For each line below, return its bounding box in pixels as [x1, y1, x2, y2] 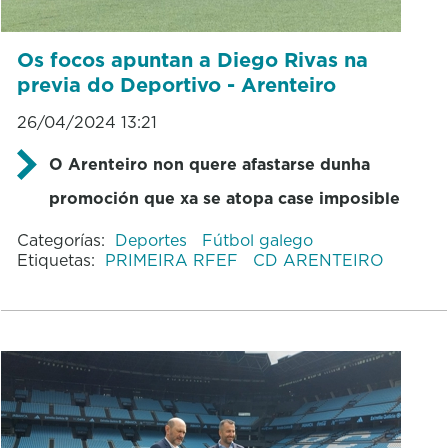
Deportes [114, 228, 192, 251]
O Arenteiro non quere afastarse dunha [48, 152, 370, 175]
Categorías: [16, 228, 105, 251]
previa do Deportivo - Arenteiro [16, 70, 336, 99]
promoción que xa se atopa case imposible [48, 186, 400, 209]
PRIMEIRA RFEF [104, 248, 243, 271]
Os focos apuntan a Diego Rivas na [16, 45, 368, 74]
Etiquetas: [16, 248, 95, 271]
